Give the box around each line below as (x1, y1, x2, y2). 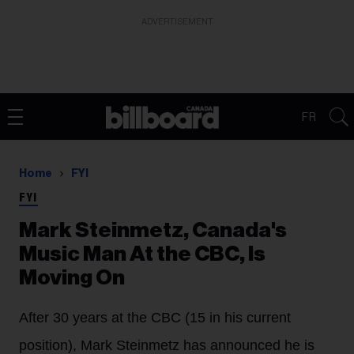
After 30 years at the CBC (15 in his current (19, 310, 291, 326)
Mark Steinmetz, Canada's (19, 220, 287, 241)
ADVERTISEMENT (141, 17, 213, 26)
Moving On (19, 267, 125, 288)
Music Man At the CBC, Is (19, 243, 265, 265)
